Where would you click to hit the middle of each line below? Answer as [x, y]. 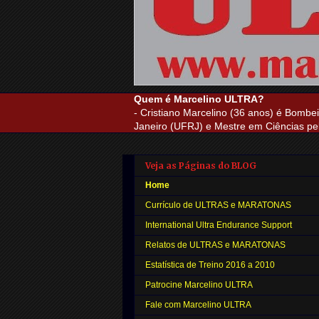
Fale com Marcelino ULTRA [198, 305]
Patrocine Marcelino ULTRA [199, 285]
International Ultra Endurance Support [219, 225]
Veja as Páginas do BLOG [201, 166]
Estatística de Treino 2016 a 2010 [210, 265]
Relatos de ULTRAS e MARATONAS [215, 245]
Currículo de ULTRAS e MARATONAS [218, 205]
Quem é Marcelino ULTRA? [199, 99]
